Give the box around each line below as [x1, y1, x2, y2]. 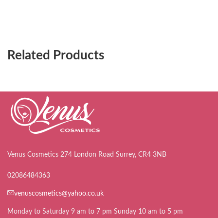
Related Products [7, 49, 104, 62]
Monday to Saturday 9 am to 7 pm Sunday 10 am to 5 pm [7, 208, 183, 215]
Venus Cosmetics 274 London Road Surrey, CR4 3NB [7, 151, 166, 158]
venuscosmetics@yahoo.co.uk [14, 190, 104, 197]
